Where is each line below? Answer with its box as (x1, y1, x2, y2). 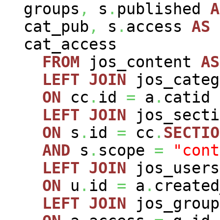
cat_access (24, 35, 136, 53)
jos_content (80, 53, 201, 71)
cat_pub (24, 17, 89, 35)
